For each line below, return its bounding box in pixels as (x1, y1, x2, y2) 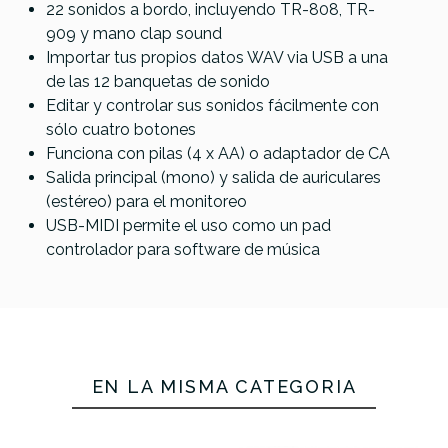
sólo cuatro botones (46, 120, 196, 139)
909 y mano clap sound (46, 24, 222, 43)
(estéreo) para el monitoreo (46, 192, 247, 211)
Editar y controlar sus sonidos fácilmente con (46, 96, 379, 115)
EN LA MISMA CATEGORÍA (91, 376, 357, 397)
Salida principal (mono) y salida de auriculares (46, 168, 381, 187)
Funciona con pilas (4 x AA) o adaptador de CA (46, 144, 390, 163)
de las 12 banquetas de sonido (46, 72, 270, 91)
